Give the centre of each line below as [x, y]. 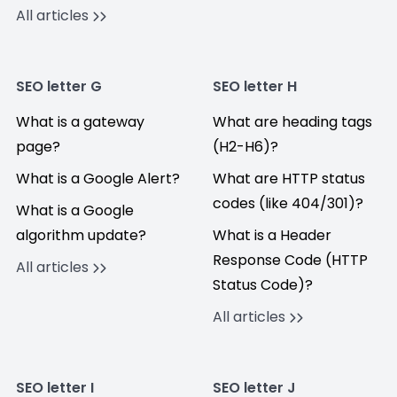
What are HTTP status [289, 179]
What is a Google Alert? [98, 179]
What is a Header [272, 235]
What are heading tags [292, 122]
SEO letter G [59, 86]
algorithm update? [81, 235]
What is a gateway [80, 122]
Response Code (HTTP [290, 260]
